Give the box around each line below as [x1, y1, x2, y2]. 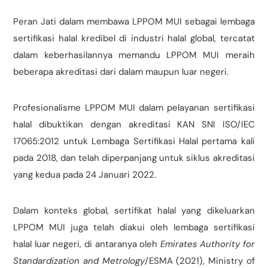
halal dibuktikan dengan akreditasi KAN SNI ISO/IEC [13, 118, 255, 131]
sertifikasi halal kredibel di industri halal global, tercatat [13, 32, 255, 45]
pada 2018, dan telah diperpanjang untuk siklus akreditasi [13, 152, 255, 165]
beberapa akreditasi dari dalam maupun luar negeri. [13, 66, 229, 78]
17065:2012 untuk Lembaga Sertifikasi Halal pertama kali [13, 135, 255, 148]
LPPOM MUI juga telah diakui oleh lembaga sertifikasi [13, 221, 255, 234]
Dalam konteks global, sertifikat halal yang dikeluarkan [13, 205, 255, 217]
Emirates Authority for [160, 238, 255, 251]
